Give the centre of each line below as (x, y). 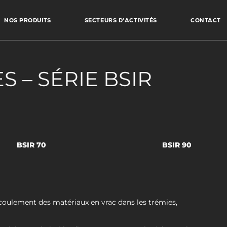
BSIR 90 (177, 145)
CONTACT (205, 20)
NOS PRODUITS (28, 20)
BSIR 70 (32, 145)
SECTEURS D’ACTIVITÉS (121, 20)
